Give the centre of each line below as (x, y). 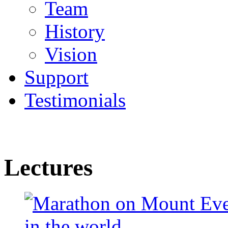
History (75, 32)
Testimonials (75, 100)
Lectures (48, 167)
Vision (71, 54)
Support (56, 77)
